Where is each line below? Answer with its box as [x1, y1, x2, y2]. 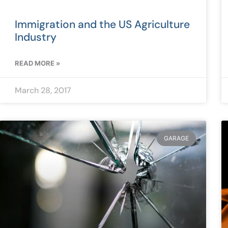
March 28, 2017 [14, 85, 71, 96]
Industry [14, 30, 56, 45]
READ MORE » [14, 59, 60, 68]
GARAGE [163, 134, 189, 142]
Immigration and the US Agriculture [14, 17, 190, 32]
